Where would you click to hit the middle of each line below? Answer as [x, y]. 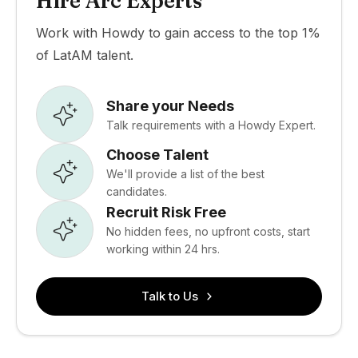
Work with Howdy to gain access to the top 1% [178, 33]
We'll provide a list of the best [185, 173]
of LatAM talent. [85, 55]
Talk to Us [169, 296]
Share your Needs [170, 105]
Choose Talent [157, 154]
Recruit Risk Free [166, 212]
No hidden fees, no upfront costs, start [208, 231]
